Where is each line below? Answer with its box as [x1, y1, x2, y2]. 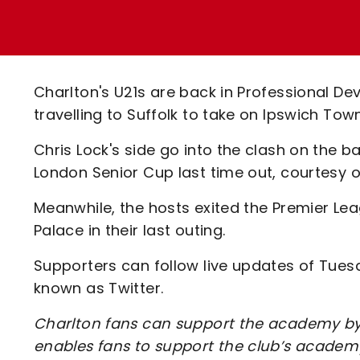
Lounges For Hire [88, 23, 204, 42]
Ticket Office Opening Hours [88, 39, 287, 58]
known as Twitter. [34, 278, 164, 298]
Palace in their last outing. [34, 220, 226, 240]
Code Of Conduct [88, 96, 211, 114]
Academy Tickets [88, 67, 212, 86]
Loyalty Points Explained [88, 11, 262, 30]
